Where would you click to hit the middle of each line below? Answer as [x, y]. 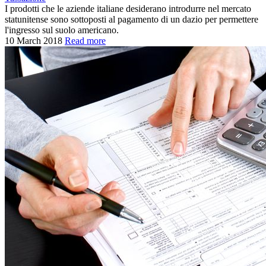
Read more [85, 40]
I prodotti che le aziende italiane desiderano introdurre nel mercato [128, 8]
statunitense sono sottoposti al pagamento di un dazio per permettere [132, 19]
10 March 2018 [34, 40]
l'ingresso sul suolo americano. [62, 30]
